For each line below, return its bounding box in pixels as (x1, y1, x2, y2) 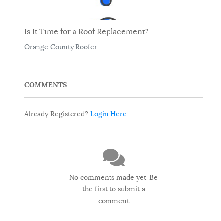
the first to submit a (82, 184, 145, 193)
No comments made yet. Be (69, 172, 158, 182)
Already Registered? (24, 110, 90, 119)
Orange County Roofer (24, 42, 97, 51)
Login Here (90, 110, 127, 119)
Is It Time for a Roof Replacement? (24, 26, 149, 37)
